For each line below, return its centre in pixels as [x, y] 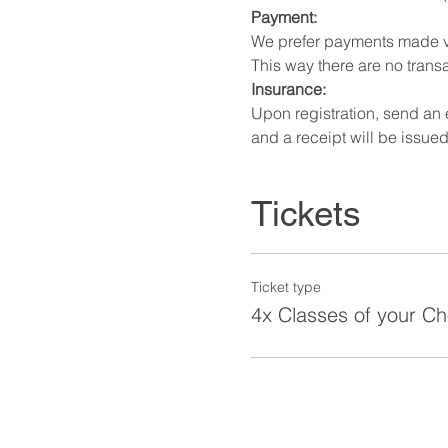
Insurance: [288, 88]
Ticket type [285, 287]
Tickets [305, 213]
